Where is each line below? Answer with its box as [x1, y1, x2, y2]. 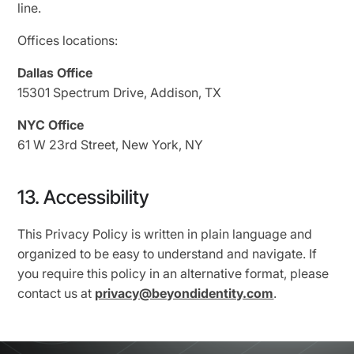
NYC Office [17, 117, 85, 133]
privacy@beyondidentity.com [95, 285, 274, 301]
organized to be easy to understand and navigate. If [17, 246, 318, 262]
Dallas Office [17, 65, 93, 81]
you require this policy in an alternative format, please [17, 265, 330, 281]
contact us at [17, 285, 96, 301]
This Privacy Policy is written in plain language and [17, 226, 313, 242]
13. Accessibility [17, 186, 150, 209]
